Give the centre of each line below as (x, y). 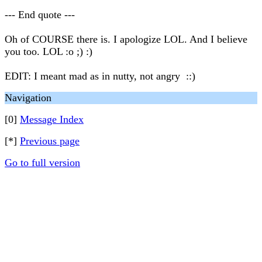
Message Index (52, 119)
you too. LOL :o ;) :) (49, 51)
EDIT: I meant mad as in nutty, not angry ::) (100, 76)
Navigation (28, 98)
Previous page (50, 141)
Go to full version (42, 163)
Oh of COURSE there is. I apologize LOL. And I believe (126, 39)
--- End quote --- (40, 15)
